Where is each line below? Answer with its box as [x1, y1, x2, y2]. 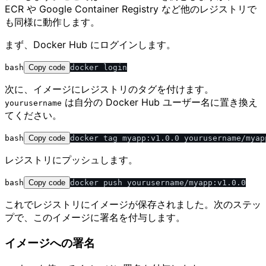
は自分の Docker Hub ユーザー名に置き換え [62, 96, 258, 109]
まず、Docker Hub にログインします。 [5, 39, 176, 51]
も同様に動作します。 [5, 16, 100, 28]
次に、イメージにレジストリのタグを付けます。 [5, 83, 214, 96]
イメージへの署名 [5, 236, 95, 251]
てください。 [5, 109, 62, 122]
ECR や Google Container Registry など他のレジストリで [5, 3, 256, 15]
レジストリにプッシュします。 [5, 154, 138, 166]
